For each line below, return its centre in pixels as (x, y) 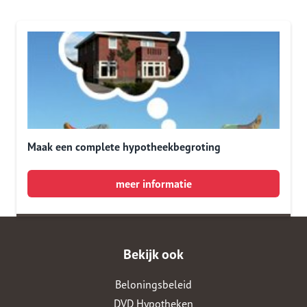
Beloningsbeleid (153, 284)
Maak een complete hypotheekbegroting (124, 147)
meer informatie (153, 184)
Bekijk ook (153, 254)
